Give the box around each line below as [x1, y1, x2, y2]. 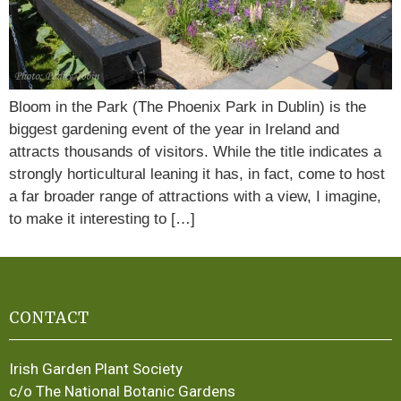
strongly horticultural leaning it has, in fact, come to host [9, 166, 385, 183]
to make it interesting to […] [9, 210, 195, 228]
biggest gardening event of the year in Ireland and [9, 121, 339, 139]
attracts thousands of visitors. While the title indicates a [9, 143, 381, 161]
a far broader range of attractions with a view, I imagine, [9, 188, 381, 206]
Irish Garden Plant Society [9, 360, 183, 379]
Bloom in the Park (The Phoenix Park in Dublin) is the [9, 98, 366, 116]
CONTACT [9, 308, 90, 328]
